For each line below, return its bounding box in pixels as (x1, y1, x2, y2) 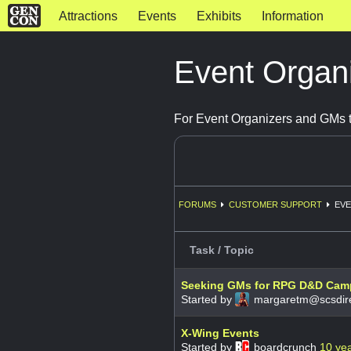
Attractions (58, 9, 118, 23)
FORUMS (179, 199, 216, 209)
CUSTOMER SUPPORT (229, 199, 322, 209)
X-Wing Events (181, 326, 259, 339)
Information (261, 9, 324, 23)
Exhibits (196, 9, 241, 23)
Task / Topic (190, 243, 254, 256)
